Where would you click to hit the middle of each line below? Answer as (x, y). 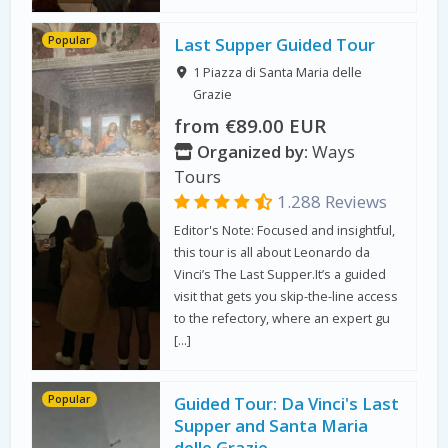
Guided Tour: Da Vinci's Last (287, 404)
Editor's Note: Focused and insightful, (285, 231)
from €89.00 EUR (253, 126)
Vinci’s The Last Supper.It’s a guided (280, 275)
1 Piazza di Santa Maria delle (277, 73)
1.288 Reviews (330, 202)
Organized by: (251, 152)
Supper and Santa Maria (271, 426)
